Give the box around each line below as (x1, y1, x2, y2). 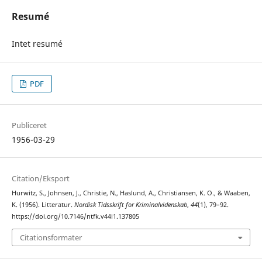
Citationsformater (19, 232, 82, 243)
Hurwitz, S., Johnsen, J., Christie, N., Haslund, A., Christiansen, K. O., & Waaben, (11, 189, 250, 198)
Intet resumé (11, 37, 63, 49)
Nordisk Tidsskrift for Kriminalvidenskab (74, 201, 187, 209)
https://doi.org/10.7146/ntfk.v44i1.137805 (11, 212, 139, 221)
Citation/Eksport (11, 173, 70, 184)
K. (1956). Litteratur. (11, 201, 74, 209)
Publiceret (11, 119, 47, 130)
